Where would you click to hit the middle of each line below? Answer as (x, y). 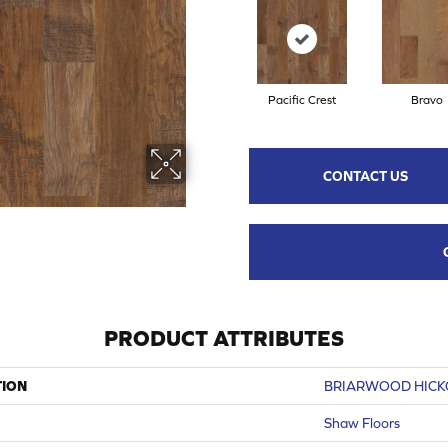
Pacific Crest (301, 99)
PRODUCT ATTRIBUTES (224, 338)
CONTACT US (366, 175)
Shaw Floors (362, 422)
